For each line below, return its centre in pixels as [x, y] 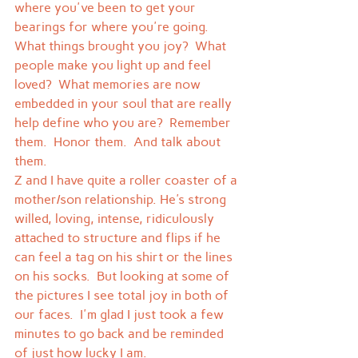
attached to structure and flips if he [119, 238]
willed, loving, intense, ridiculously [116, 219]
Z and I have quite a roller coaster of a [127, 181]
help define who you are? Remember [124, 123]
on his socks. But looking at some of [123, 276]
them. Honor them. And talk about [119, 142]
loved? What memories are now [109, 85]
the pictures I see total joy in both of [123, 296]
